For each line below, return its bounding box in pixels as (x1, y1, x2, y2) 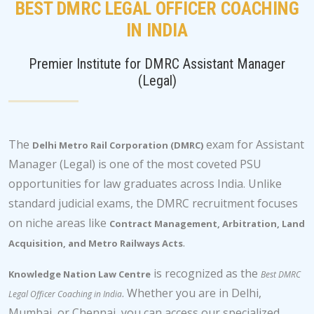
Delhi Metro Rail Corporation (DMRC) (32, 139, 203, 151)
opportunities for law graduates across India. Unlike (8, 176, 282, 191)
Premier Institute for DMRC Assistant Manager (29, 55, 285, 72)
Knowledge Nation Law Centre (8, 268, 151, 280)
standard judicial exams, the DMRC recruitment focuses (8, 196, 298, 211)
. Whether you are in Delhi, (122, 285, 261, 301)
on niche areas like (8, 215, 109, 231)
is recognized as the (151, 266, 261, 281)
